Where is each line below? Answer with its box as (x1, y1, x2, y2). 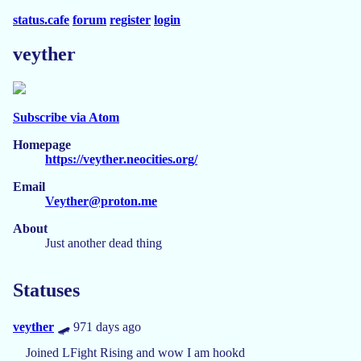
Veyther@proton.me (45, 193, 157, 208)
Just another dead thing (45, 235, 162, 250)
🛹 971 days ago (54, 319, 141, 334)
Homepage (13, 137, 71, 151)
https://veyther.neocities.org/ (45, 151, 197, 166)
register (110, 13, 151, 27)
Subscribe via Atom (13, 110, 119, 124)
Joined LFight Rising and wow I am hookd (26, 345, 245, 359)
